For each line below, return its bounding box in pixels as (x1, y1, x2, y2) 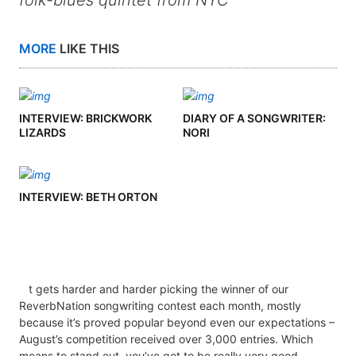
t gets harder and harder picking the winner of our (28, 282, 288, 296)
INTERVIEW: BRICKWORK (19, 111, 152, 126)
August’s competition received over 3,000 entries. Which (19, 332, 313, 346)
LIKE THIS (56, 41, 119, 57)
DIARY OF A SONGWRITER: (182, 111, 326, 126)
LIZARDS (19, 126, 66, 140)
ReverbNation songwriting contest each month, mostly (19, 299, 301, 313)
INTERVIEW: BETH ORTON (19, 190, 157, 204)
